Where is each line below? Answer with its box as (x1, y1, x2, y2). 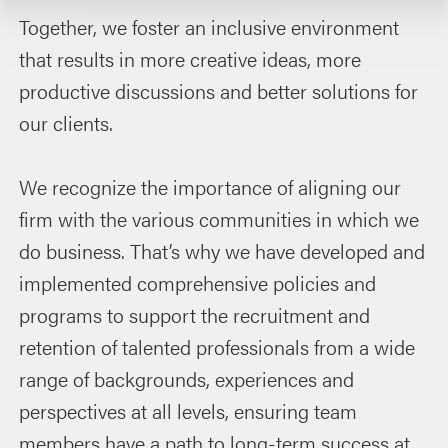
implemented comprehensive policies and (19, 267, 377, 297)
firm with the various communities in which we (19, 203, 420, 233)
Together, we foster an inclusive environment (19, 11, 400, 41)
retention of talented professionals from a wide (19, 331, 416, 361)
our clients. (19, 107, 114, 137)
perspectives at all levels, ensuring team (19, 395, 358, 425)
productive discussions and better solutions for (19, 75, 419, 105)
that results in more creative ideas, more (19, 43, 362, 73)
